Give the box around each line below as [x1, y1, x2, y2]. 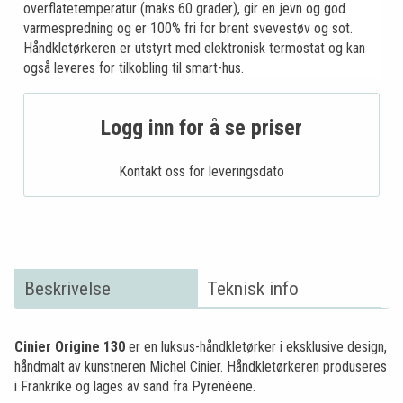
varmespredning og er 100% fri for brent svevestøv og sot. [23, 20, 353, 38]
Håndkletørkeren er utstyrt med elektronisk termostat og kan [23, 40, 365, 58]
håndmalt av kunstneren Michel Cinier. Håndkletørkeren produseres [14, 358, 387, 376]
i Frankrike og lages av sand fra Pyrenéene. [14, 378, 255, 396]
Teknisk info [207, 276, 300, 300]
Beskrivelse [23, 276, 111, 300]
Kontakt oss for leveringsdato [119, 163, 284, 181]
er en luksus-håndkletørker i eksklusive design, [125, 338, 387, 356]
